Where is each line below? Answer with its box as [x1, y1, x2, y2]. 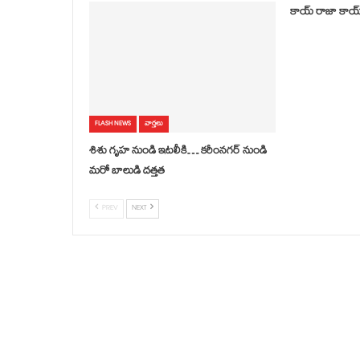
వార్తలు [144, 117, 163, 130]
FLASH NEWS [94, 117, 131, 130]
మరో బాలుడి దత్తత [88, 162, 165, 181]
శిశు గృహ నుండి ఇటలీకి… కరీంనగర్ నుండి [88, 142, 267, 161]
